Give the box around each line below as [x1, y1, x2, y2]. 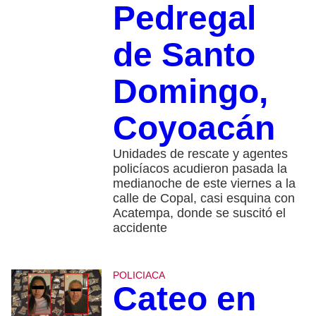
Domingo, [112, 73, 268, 111]
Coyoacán [112, 109, 275, 147]
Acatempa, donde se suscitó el [112, 206, 286, 221]
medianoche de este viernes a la [112, 176, 296, 191]
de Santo [112, 36, 255, 74]
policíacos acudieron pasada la [112, 162, 287, 176]
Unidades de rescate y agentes [112, 147, 288, 162]
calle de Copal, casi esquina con [112, 191, 295, 206]
